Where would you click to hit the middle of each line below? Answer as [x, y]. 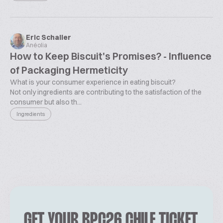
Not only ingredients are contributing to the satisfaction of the [106, 92]
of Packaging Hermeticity [69, 70]
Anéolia [37, 45]
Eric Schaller [49, 37]
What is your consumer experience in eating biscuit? [93, 82]
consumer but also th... [46, 102]
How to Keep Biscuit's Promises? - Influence [111, 56]
